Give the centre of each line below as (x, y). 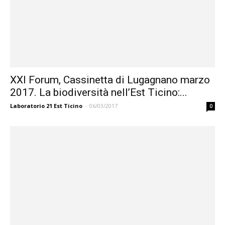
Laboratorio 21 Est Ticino (46, 106)
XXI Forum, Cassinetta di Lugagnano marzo (110, 80)
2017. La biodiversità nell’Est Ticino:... (99, 93)
